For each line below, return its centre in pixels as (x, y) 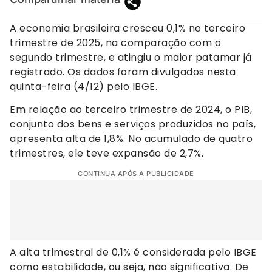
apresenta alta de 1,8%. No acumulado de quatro (131, 138)
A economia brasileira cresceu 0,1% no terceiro (127, 28)
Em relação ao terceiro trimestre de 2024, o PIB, (131, 109)
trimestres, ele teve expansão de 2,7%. (107, 153)
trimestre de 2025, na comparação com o (115, 42)
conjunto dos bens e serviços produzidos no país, (133, 124)
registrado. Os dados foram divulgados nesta (123, 72)
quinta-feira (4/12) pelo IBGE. (83, 86)
